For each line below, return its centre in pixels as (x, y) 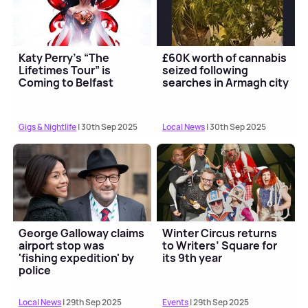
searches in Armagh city (226, 82)
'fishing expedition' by (77, 257)
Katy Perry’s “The (64, 57)
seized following (206, 70)
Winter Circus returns (220, 233)
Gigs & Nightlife (48, 126)
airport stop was (62, 245)
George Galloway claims (82, 233)
